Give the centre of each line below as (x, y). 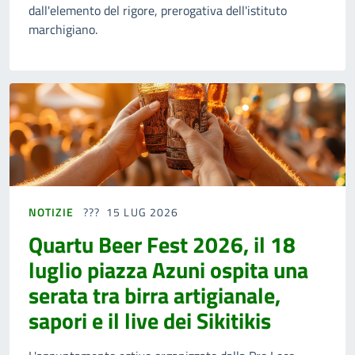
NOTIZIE (51, 212)
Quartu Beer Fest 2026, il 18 (162, 245)
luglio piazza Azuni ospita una (168, 270)
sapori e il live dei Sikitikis (150, 321)
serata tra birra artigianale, (155, 296)
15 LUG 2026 (143, 212)
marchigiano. (63, 30)
